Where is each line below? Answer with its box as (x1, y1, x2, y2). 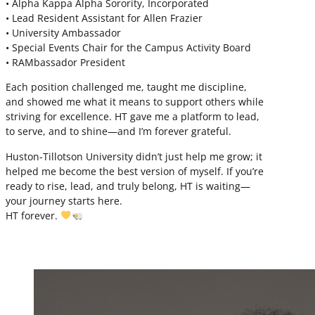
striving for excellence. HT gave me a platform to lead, (6, 110, 259, 124)
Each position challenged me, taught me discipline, (6, 80, 247, 94)
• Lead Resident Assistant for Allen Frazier (6, 11, 202, 25)
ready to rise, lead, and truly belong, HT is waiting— (6, 179, 250, 193)
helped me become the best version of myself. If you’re (6, 164, 264, 178)
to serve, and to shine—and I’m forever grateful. (6, 124, 231, 139)
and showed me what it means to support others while (6, 95, 264, 109)
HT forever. (6, 208, 60, 222)
